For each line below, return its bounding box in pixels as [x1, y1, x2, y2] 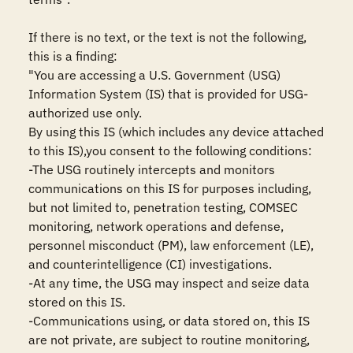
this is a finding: [28, 48, 117, 64]
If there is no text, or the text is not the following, [28, 29, 307, 45]
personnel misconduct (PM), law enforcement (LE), [28, 237, 314, 253]
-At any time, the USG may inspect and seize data [28, 275, 310, 291]
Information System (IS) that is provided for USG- [28, 86, 308, 102]
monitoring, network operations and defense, [28, 218, 284, 234]
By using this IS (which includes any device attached [28, 124, 324, 139]
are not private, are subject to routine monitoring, [28, 332, 310, 347]
